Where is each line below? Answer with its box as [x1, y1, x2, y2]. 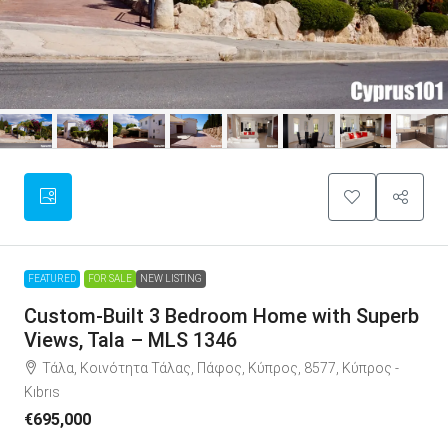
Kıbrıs [24, 383, 60, 400]
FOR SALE [88, 272, 132, 284]
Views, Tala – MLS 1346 [24, 327, 237, 352]
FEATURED [28, 272, 76, 284]
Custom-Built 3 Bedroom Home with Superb [24, 303, 419, 328]
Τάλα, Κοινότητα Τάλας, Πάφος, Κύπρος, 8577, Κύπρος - [42, 359, 399, 376]
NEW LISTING [140, 272, 202, 284]
